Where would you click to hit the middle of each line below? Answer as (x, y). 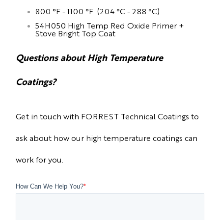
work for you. (40, 160)
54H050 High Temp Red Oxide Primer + (110, 25)
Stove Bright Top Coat (76, 33)
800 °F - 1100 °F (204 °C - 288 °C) (97, 11)
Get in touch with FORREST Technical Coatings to (107, 116)
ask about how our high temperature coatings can (107, 138)
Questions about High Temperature (89, 57)
